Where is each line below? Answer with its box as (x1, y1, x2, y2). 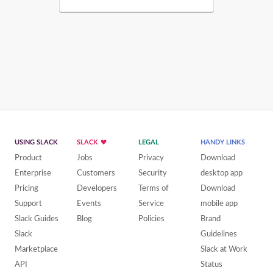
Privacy (138, 152, 165, 162)
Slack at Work (200, 244, 247, 253)
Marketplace (15, 244, 58, 253)
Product (15, 152, 42, 162)
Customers (76, 168, 115, 177)
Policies (138, 213, 165, 223)
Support (15, 198, 42, 208)
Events (76, 198, 101, 208)
